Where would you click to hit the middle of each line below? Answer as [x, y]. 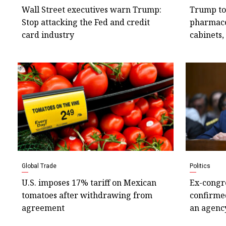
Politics [200, 166]
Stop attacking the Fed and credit [86, 22]
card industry [48, 35]
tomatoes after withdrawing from [87, 195]
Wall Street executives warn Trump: [92, 10]
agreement [43, 208]
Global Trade [39, 166]
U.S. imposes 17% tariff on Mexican [89, 182]
